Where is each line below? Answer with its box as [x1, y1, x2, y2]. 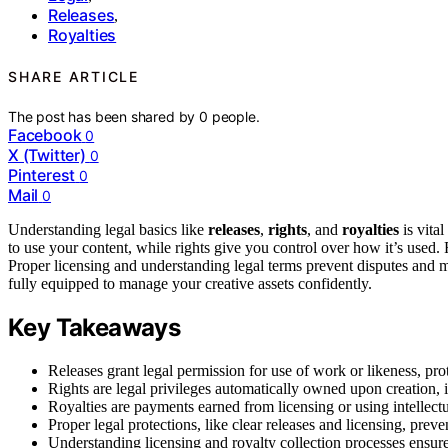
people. [211, 108, 260, 126]
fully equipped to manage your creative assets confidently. [8, 275, 372, 293]
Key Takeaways [8, 313, 181, 343]
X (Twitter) [8, 145, 86, 166]
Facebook [8, 125, 82, 146]
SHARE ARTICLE [8, 68, 139, 85]
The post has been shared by [8, 108, 200, 126]
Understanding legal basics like [8, 221, 208, 239]
